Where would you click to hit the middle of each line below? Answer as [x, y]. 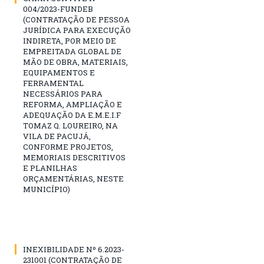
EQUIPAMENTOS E [59, 73]
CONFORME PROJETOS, [68, 147]
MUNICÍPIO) [47, 189]
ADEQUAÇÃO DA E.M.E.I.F [72, 115]
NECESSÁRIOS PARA [63, 94]
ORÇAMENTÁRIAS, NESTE [73, 179]
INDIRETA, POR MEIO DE [70, 41]
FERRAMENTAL [53, 83]
